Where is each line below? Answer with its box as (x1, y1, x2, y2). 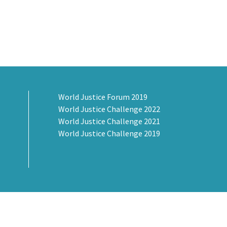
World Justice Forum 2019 (58, 92, 148, 102)
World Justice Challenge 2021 (58, 116, 161, 127)
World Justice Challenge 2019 (58, 128, 161, 139)
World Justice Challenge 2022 (58, 104, 161, 115)
